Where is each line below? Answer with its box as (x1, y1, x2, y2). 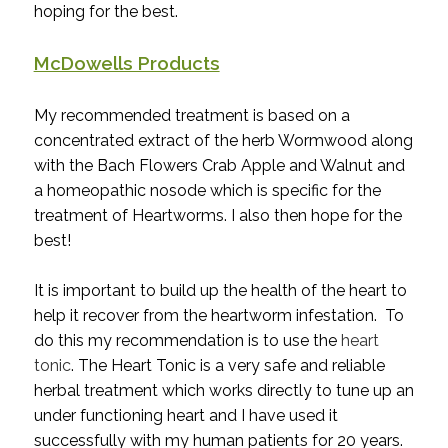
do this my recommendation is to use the (33, 331, 341, 351)
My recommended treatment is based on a (33, 106, 350, 126)
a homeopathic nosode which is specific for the (33, 181, 381, 201)
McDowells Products (33, 52, 220, 75)
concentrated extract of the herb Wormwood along (33, 131, 413, 151)
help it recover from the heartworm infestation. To (33, 306, 404, 326)
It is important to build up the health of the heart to (33, 281, 407, 301)
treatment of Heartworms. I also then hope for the (33, 206, 402, 226)
